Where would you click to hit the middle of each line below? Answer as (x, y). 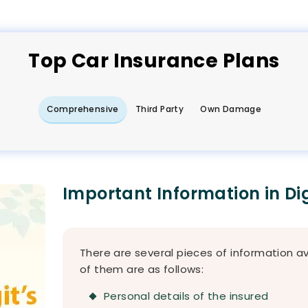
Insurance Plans (194, 61)
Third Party (159, 109)
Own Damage (231, 109)
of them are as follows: (142, 269)
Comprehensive (82, 109)
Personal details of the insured (186, 296)
